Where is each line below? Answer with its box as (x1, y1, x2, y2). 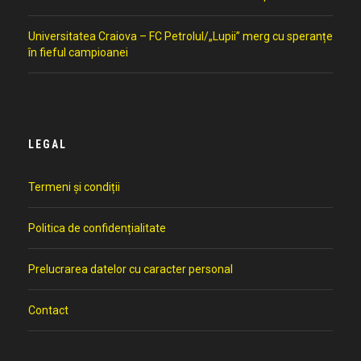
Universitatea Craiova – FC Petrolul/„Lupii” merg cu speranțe (28, 30, 333, 43)
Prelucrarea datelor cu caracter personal (28, 263, 233, 276)
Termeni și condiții (28, 180, 120, 193)
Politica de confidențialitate (28, 222, 166, 234)
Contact (28, 304, 68, 317)
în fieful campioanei (28, 46, 128, 59)
